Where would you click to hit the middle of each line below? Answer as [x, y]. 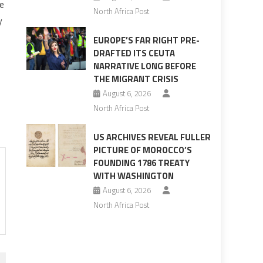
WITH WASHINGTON [133, 176]
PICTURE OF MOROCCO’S [142, 150]
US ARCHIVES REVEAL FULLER [152, 137]
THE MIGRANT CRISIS [136, 79]
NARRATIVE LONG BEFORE [144, 66]
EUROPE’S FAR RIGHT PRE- [146, 41]
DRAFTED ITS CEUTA [134, 53]
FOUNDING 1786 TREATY [141, 163]
